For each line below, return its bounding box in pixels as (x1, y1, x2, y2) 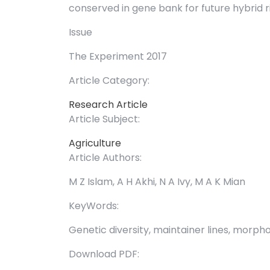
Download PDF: (69, 247, 139, 262)
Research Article (69, 98, 148, 112)
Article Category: (69, 74, 149, 88)
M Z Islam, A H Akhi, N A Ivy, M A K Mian (69, 175, 245, 189)
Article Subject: (69, 112, 140, 127)
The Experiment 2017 (69, 49, 167, 64)
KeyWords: (69, 199, 119, 213)
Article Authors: (69, 151, 142, 165)
